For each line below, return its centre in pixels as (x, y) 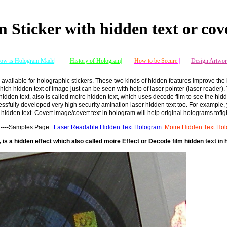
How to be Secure (156, 61)
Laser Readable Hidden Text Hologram (107, 127)
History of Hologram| (96, 61)
